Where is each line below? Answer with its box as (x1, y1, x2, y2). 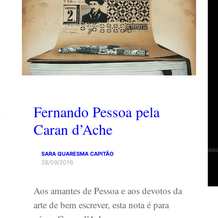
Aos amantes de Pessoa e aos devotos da (34, 184, 182, 197)
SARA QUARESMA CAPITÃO (41, 150, 114, 157)
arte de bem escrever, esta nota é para (34, 198, 169, 211)
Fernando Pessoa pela (34, 101, 160, 121)
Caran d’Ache (34, 119, 113, 139)
